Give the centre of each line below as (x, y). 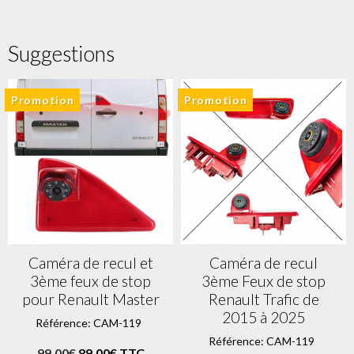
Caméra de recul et (90, 262)
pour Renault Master (90, 299)
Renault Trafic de (264, 299)
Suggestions (61, 53)
